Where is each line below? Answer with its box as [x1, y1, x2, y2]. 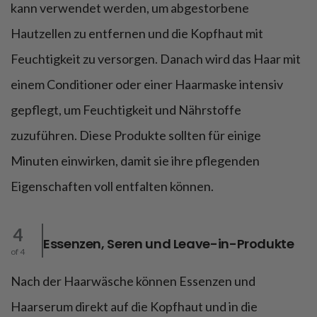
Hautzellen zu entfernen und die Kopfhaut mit [11, 25, 263, 41]
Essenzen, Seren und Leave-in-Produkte [43, 234, 294, 253]
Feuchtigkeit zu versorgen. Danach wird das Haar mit [11, 50, 301, 67]
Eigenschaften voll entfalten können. [11, 178, 214, 194]
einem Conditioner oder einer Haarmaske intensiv [11, 76, 283, 92]
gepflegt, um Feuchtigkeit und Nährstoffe [11, 101, 241, 117]
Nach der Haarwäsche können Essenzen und [11, 272, 255, 289]
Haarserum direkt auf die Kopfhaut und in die [11, 298, 258, 314]
